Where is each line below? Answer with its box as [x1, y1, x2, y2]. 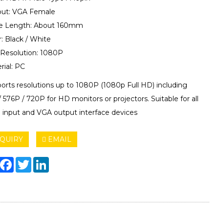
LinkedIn [48, 156, 79, 165]
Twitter [31, 156, 55, 165]
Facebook [13, 156, 47, 165]
